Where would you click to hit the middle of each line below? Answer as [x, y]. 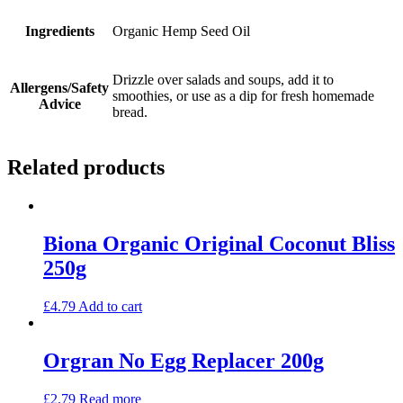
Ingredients [59, 31]
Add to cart [110, 307]
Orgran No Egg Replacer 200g [184, 360]
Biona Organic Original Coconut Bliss [219, 244]
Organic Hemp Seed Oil [181, 31]
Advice [59, 104]
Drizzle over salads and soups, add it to [223, 80]
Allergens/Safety [59, 88]
